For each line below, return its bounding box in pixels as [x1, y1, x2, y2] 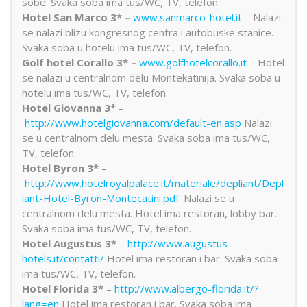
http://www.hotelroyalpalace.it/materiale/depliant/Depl [25, 175, 284, 190]
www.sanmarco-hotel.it [133, 10, 242, 24]
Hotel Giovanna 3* [22, 100, 116, 114]
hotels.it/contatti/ [22, 251, 104, 265]
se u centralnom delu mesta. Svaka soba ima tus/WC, [22, 130, 270, 145]
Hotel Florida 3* [22, 281, 103, 295]
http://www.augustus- [127, 236, 232, 250]
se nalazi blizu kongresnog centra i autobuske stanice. [22, 25, 273, 39]
